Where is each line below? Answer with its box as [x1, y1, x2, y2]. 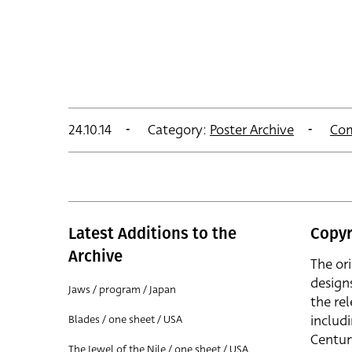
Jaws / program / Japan [68, 281, 176, 297]
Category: [148, 119, 207, 140]
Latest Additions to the [68, 223, 236, 243]
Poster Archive [210, 119, 294, 140]
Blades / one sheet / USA [68, 311, 182, 327]
